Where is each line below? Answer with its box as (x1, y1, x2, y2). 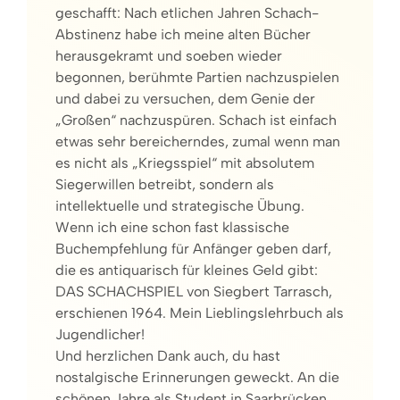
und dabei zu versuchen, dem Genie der (55, 89, 315, 107)
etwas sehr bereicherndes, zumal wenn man (55, 132, 340, 150)
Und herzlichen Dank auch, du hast (55, 346, 280, 364)
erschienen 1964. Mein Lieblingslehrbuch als (55, 304, 344, 321)
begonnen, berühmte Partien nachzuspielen (55, 68, 339, 86)
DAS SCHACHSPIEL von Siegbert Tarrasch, (55, 282, 332, 300)
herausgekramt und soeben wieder (55, 46, 282, 64)
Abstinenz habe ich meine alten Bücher (55, 25, 311, 43)
